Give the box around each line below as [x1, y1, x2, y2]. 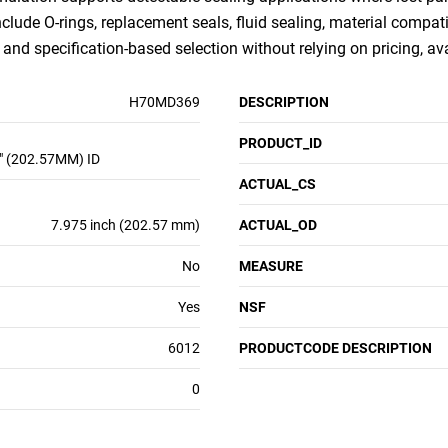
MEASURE [239, 258, 303, 274]
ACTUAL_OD [239, 217, 317, 233]
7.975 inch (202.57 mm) [51, 217, 200, 233]
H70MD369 [129, 94, 200, 110]
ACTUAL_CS [239, 176, 316, 192]
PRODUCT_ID [239, 135, 322, 151]
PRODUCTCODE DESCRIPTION [239, 340, 432, 356]
